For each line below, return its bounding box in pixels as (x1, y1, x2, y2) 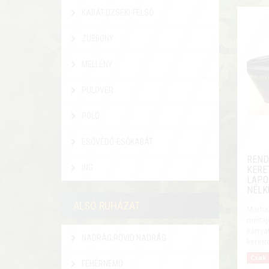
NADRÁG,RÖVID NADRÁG (80, 233, 166, 243)
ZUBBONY (80, 34, 113, 43)
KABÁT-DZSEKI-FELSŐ (80, 8, 154, 17)
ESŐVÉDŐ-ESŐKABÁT (80, 137, 153, 147)
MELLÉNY (80, 59, 112, 69)
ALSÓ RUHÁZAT (73, 199, 140, 212)
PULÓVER (80, 85, 113, 95)
